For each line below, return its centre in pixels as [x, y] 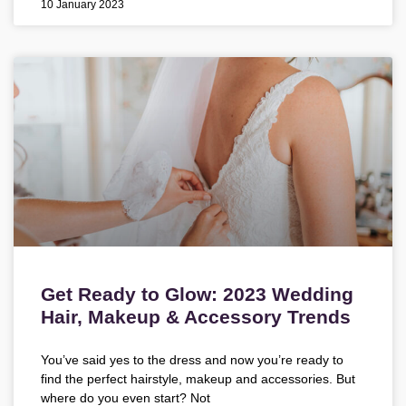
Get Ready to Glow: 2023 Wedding [197, 295]
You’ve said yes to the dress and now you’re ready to [192, 360]
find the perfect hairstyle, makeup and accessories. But [198, 379]
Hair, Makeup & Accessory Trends [196, 317]
